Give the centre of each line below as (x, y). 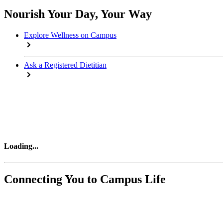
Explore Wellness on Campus (70, 35)
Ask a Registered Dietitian (65, 65)
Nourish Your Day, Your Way (78, 14)
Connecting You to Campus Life (85, 179)
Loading (18, 146)
